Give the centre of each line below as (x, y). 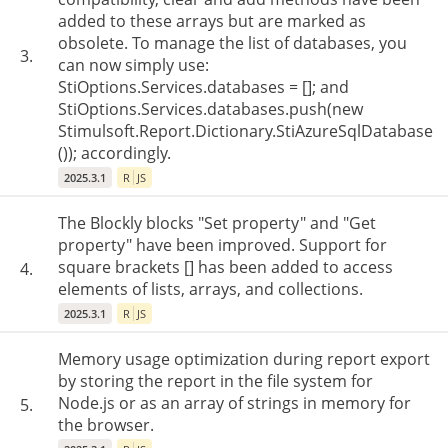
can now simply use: (133, 65)
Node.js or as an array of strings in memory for (234, 403)
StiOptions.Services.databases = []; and (203, 87)
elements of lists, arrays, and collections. (210, 289)
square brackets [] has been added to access (225, 267)
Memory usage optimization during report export (244, 359)
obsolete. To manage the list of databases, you (232, 43)
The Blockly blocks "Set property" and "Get (217, 223)
